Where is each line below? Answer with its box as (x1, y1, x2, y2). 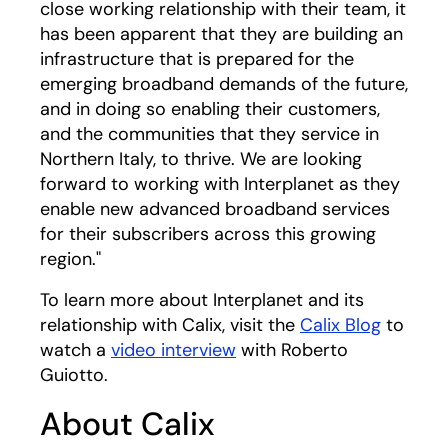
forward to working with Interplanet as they (40, 172, 400, 196)
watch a (40, 338, 111, 362)
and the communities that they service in (40, 122, 379, 146)
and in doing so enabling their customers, (40, 97, 380, 121)
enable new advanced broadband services (40, 197, 390, 221)
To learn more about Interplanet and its (40, 288, 364, 312)
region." (40, 247, 101, 271)
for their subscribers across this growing (40, 222, 376, 246)
